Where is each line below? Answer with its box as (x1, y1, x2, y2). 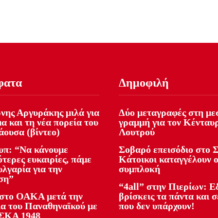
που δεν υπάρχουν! (119, 200, 195, 211)
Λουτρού (119, 126, 155, 137)
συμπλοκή (119, 163, 160, 174)
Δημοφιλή (119, 76, 169, 89)
